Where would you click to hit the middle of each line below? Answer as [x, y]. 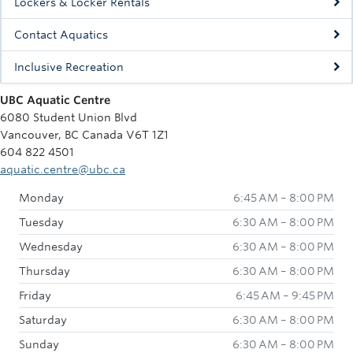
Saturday [43, 320]
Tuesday [41, 222]
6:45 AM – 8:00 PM [284, 198]
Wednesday [51, 247]
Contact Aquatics [61, 35]
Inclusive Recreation [69, 67]
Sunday [39, 344]
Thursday [45, 271]
